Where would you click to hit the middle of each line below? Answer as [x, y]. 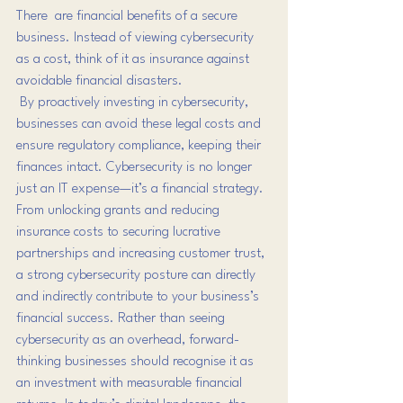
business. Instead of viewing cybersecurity [137, 38]
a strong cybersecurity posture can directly [138, 275]
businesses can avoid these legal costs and [140, 124]
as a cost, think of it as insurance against [134, 59]
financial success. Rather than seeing [122, 318]
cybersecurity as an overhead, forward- [128, 340]
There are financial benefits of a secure [129, 16]
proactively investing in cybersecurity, [143, 103]
